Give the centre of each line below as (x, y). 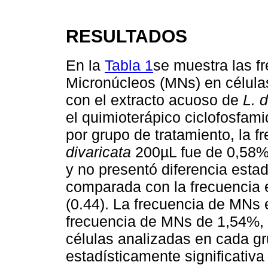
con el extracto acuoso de (154, 100)
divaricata (98, 152)
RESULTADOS (127, 36)
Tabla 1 (129, 65)
